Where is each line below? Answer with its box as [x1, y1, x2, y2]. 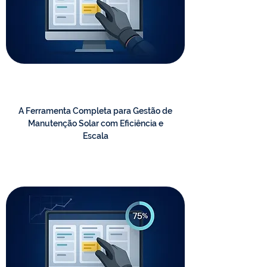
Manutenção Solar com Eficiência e [27, 119, 163, 128]
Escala [82, 131, 108, 141]
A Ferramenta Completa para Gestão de [18, 106, 172, 116]
